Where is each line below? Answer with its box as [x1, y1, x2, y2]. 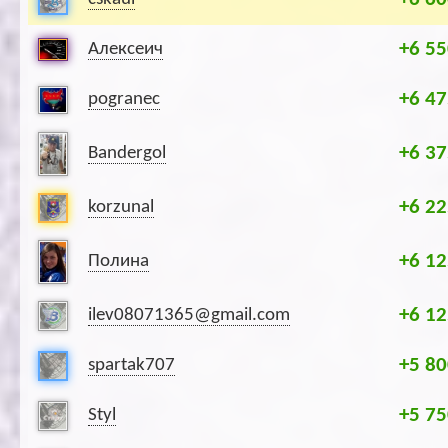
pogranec [88, 90, 160, 110]
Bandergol [88, 144, 166, 164]
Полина [88, 252, 149, 272]
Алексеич [88, 40, 163, 60]
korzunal [88, 198, 154, 218]
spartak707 [88, 356, 175, 376]
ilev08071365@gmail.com [88, 306, 290, 326]
